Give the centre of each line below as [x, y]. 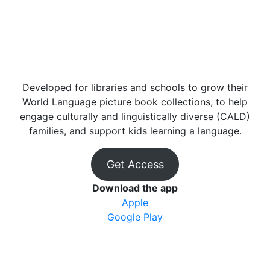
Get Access [135, 164]
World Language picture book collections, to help [135, 102]
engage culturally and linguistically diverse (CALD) [135, 116]
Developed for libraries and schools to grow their [135, 87]
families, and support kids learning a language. [135, 131]
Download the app [135, 188]
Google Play [135, 217]
